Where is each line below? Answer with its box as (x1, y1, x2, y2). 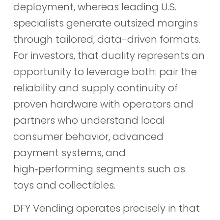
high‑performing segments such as (13, 162, 185, 176)
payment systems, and (13, 145, 126, 160)
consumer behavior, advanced (13, 129, 164, 143)
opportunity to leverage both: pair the (13, 64, 197, 79)
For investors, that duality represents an (13, 48, 205, 62)
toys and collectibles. (13, 178, 115, 192)
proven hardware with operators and (13, 97, 193, 111)
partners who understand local (13, 113, 165, 127)
